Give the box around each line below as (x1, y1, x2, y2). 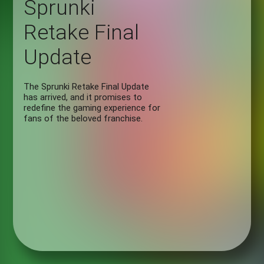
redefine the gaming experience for (24, 102, 161, 113)
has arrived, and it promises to (24, 91, 143, 103)
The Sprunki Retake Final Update (24, 81, 150, 92)
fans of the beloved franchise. (24, 113, 143, 124)
